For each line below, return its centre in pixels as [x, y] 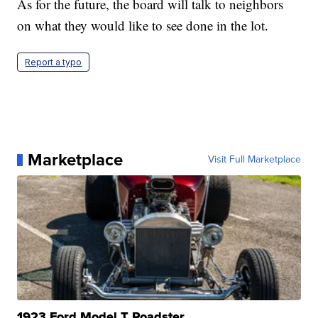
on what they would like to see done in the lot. [143, 26]
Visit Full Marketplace [254, 160]
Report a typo [54, 62]
